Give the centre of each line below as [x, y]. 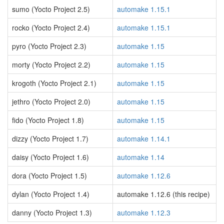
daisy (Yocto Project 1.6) [50, 157]
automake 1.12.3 [144, 212]
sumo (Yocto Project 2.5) [51, 9]
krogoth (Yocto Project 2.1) [54, 83]
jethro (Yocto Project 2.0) [51, 101]
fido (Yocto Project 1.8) [48, 120]
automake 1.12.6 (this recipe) [163, 194]
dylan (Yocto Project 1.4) [51, 194]
